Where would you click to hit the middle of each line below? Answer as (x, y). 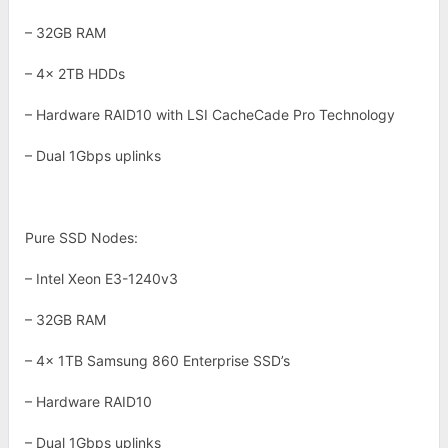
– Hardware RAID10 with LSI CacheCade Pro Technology (210, 114)
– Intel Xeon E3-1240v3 (101, 278)
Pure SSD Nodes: (81, 237)
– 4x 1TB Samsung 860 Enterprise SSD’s (157, 360)
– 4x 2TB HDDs (75, 73)
